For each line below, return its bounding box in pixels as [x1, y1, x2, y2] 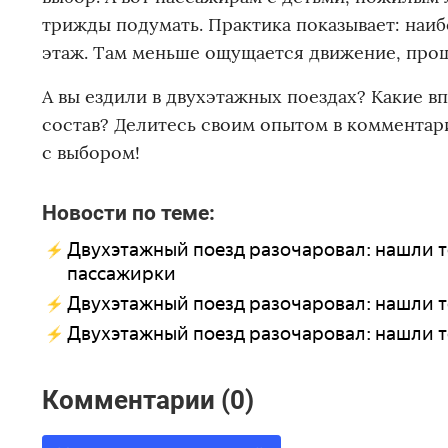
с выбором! [42, 141, 140, 165]
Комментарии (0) [42, 384, 254, 415]
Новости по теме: [42, 200, 215, 226]
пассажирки [67, 262, 176, 286]
